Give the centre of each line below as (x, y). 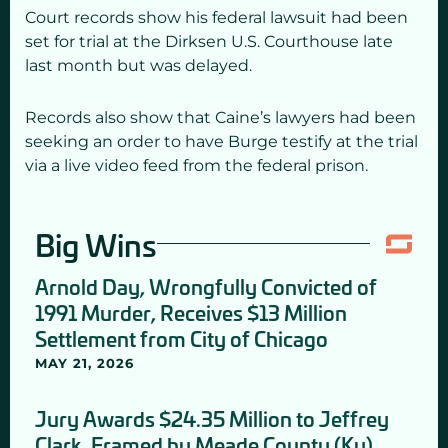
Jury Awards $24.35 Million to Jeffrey (212, 417)
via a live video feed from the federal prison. (196, 165)
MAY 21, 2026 (84, 362)
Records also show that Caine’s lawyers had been (220, 117)
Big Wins (96, 243)
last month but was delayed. (138, 66)
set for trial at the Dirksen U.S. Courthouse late (209, 42)
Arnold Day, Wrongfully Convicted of (206, 285)
